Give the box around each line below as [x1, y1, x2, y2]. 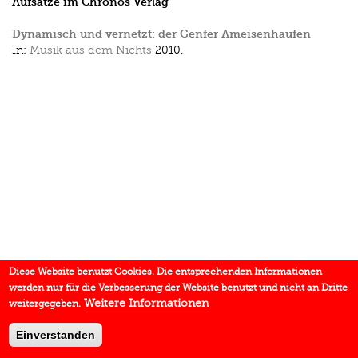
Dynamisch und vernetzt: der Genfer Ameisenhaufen [12, 27, 311, 41]
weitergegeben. [9, 298, 82, 309]
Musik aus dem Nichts [30, 44, 152, 56]
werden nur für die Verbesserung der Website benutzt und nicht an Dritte [9, 282, 348, 293]
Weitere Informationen [84, 297, 209, 309]
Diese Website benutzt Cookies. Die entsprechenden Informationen [9, 266, 323, 277]
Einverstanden [16, 328, 96, 341]
